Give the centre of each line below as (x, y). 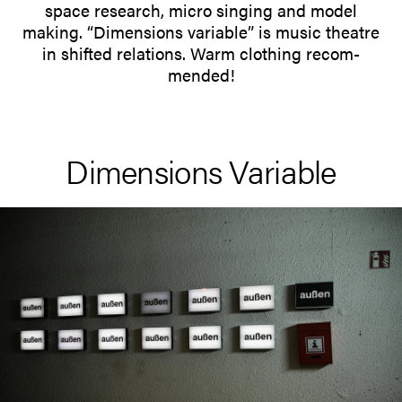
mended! (201, 75)
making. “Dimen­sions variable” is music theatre (201, 32)
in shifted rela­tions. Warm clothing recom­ (201, 54)
